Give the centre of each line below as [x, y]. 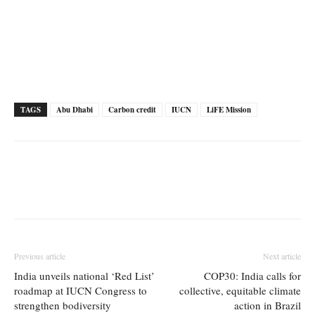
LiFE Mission [229, 110]
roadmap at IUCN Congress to [81, 290]
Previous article [40, 256]
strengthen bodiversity [63, 305]
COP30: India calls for [252, 276]
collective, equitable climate [240, 290]
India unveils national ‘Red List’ [84, 276]
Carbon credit [132, 110]
